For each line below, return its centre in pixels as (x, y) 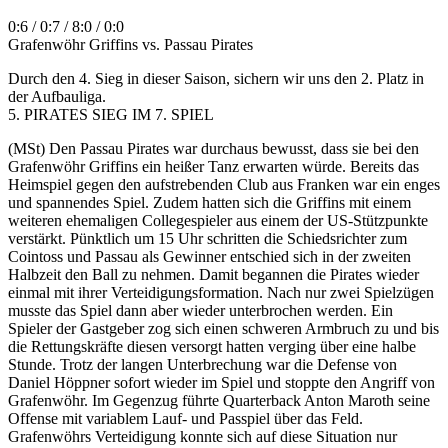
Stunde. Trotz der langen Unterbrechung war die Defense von (202, 365)
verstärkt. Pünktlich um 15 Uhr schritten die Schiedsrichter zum (207, 239)
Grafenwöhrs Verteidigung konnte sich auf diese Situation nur (202, 437)
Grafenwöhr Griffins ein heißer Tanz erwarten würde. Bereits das (213, 167)
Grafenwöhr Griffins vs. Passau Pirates (130, 45)
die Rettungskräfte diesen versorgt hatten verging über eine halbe (212, 347)
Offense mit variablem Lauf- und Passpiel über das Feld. (185, 419)
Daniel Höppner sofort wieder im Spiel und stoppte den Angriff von (221, 383)
